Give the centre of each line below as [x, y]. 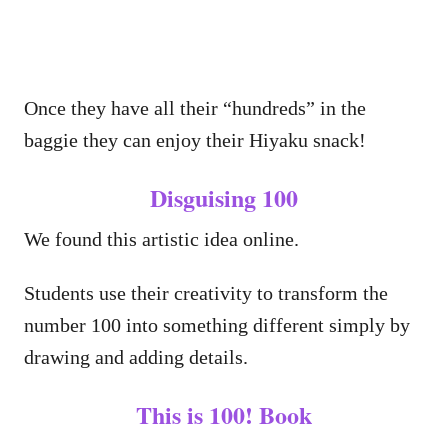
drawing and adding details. [136, 357]
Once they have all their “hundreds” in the [195, 108]
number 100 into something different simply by [217, 325]
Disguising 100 [224, 198]
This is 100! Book [224, 415]
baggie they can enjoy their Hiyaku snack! [195, 140]
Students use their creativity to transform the [206, 293]
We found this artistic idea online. [166, 239]
